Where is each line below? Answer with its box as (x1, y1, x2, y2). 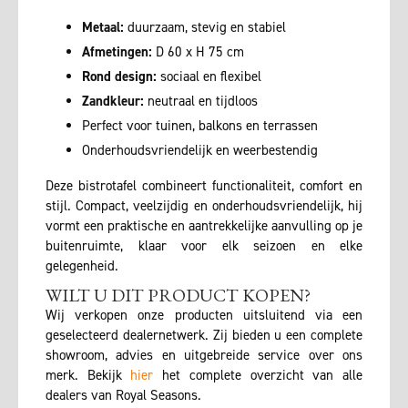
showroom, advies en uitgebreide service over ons (46, 345, 362, 364)
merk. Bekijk (46, 365, 131, 384)
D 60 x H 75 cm (152, 42, 244, 61)
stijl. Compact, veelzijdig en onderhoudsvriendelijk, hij (46, 196, 362, 215)
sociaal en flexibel (157, 66, 261, 86)
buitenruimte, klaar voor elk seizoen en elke (46, 236, 362, 255)
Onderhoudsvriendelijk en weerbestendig (82, 140, 318, 159)
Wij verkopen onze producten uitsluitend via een (46, 305, 362, 324)
